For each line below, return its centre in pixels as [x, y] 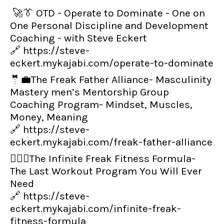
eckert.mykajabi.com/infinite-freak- [95, 208]
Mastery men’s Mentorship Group [89, 92]
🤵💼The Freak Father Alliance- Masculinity [111, 79]
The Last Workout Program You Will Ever [106, 171]
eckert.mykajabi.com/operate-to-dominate [112, 63]
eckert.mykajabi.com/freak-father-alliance [111, 142]
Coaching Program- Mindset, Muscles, [101, 104]
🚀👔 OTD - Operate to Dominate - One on [107, 13]
